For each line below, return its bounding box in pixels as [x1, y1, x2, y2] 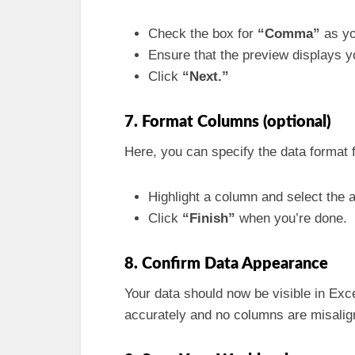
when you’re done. [235, 211, 347, 226]
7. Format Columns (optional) [124, 114, 331, 130]
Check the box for [148, 26, 258, 41]
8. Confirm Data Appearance [124, 256, 328, 272]
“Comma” [258, 26, 320, 41]
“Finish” [182, 211, 235, 226]
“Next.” [182, 69, 229, 84]
